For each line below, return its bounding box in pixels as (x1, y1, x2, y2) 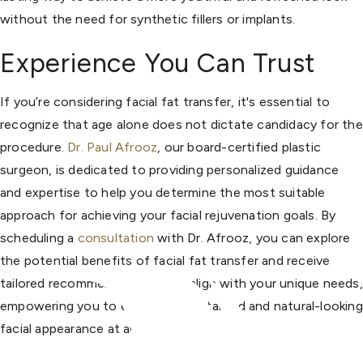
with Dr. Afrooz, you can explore (154, 229, 351, 246)
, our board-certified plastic (157, 139, 322, 155)
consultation (77, 229, 155, 246)
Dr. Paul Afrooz (67, 139, 158, 155)
